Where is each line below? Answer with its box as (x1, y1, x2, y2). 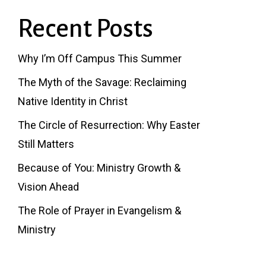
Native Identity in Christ (17, 95, 128, 107)
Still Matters (17, 138, 74, 150)
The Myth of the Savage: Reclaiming (17, 76, 186, 88)
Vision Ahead (17, 180, 79, 193)
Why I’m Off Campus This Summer (17, 52, 182, 65)
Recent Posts (17, 15, 153, 42)
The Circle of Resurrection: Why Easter (17, 119, 200, 131)
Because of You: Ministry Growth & (17, 161, 180, 174)
